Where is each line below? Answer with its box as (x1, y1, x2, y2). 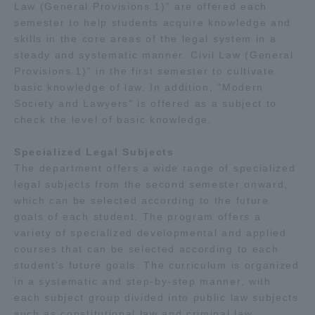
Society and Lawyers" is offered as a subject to (14, 98, 277, 109)
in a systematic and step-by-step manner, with (14, 276, 271, 287)
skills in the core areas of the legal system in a (14, 33, 277, 44)
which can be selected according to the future (14, 195, 269, 206)
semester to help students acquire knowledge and (14, 17, 291, 28)
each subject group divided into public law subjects (14, 292, 299, 303)
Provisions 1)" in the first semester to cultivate (14, 65, 275, 77)
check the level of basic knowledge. (14, 114, 212, 125)
